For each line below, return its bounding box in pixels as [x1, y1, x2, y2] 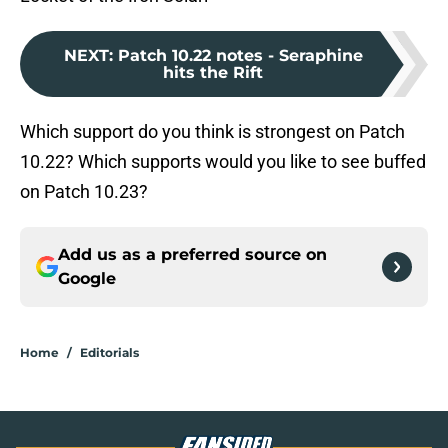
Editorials [80, 345, 139, 361]
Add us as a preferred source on [58, 245, 327, 265]
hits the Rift [163, 63, 263, 83]
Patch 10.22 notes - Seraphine [117, 46, 363, 66]
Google [58, 269, 116, 289]
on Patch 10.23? [20, 181, 148, 203]
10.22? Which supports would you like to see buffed [20, 151, 426, 173]
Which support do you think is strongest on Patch [20, 121, 405, 143]
